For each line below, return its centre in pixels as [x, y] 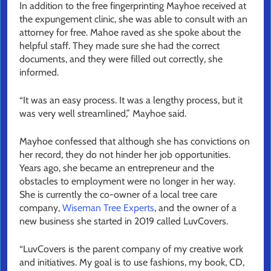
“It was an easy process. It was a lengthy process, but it [131, 100]
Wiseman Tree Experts [108, 208]
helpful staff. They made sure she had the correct [119, 46]
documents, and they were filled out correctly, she [121, 59]
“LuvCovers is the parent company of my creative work [131, 249]
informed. [39, 73]
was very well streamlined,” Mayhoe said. [103, 114]
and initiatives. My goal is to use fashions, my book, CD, [132, 263]
